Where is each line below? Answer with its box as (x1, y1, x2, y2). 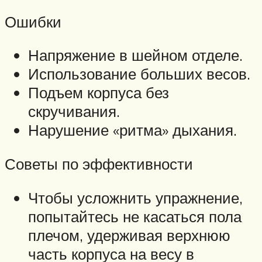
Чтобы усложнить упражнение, (28, 188, 243, 207)
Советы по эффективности (5, 154, 193, 174)
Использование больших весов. (28, 64, 250, 84)
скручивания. (28, 102, 120, 121)
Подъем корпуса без (28, 83, 169, 102)
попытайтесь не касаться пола (28, 206, 242, 226)
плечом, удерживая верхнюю (28, 225, 230, 244)
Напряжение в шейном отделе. (28, 46, 243, 65)
